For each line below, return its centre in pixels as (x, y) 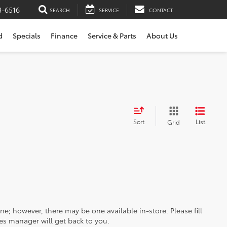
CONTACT (161, 10)
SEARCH (60, 10)
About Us (162, 36)
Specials (27, 36)
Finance (64, 36)
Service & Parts (112, 36)
